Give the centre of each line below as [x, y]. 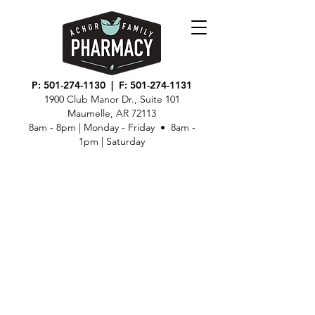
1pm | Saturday [112, 141]
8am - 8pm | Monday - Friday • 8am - [112, 127]
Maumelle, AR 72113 [112, 113]
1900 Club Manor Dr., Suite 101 [112, 99]
